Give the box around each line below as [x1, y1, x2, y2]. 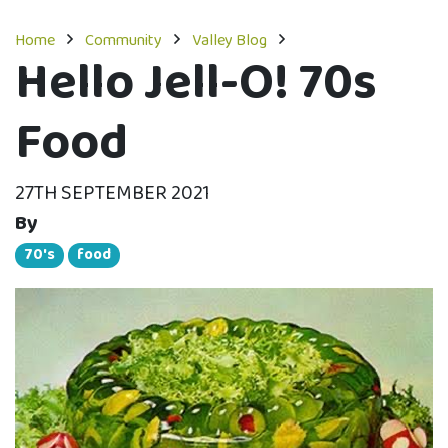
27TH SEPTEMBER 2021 [15, 177, 210, 209]
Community [85, 28, 162, 53]
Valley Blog [192, 28, 267, 53]
